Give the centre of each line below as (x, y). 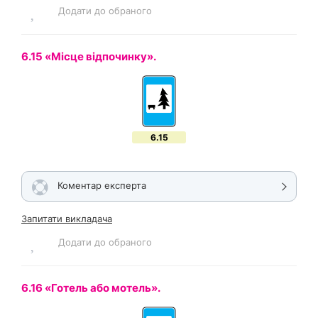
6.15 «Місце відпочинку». (89, 56)
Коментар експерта (102, 185)
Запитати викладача (67, 219)
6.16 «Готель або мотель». (92, 288)
